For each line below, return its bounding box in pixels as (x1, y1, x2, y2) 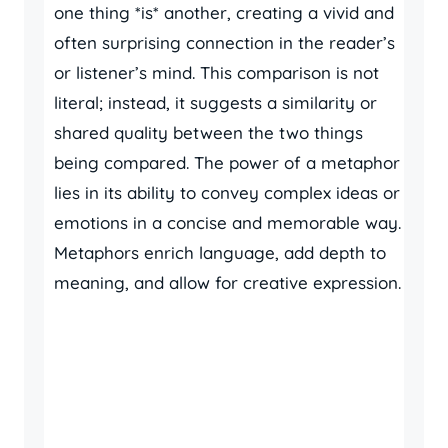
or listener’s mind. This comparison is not (54, 62, 379, 83)
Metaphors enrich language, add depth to (54, 242, 386, 263)
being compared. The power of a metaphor (54, 152, 400, 173)
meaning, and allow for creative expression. (54, 272, 401, 293)
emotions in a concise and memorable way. (54, 212, 401, 233)
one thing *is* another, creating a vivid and (54, 2, 394, 23)
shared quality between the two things (54, 122, 363, 143)
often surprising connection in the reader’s (54, 32, 395, 53)
